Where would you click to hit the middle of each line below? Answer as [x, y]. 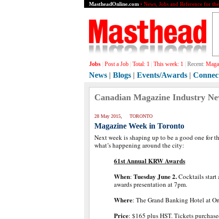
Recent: [196, 64]
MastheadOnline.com [114, 4]
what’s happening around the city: [139, 145]
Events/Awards [162, 75]
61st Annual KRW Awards [150, 161]
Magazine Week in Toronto [139, 126]
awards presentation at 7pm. [151, 184]
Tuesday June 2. [155, 176]
